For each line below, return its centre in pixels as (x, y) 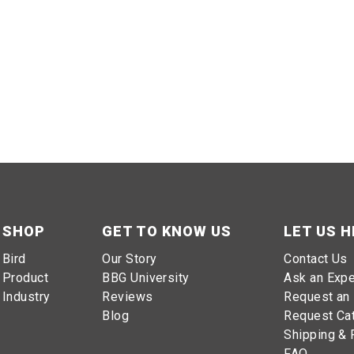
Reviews (128, 297)
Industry (26, 297)
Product (25, 278)
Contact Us (316, 259)
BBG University (146, 278)
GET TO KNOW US (167, 232)
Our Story (130, 259)
